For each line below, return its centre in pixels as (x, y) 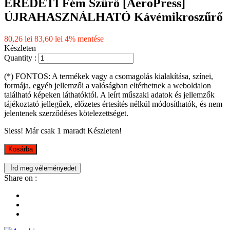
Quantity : (20, 57)
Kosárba (21, 149)
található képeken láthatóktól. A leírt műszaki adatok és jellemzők (109, 94)
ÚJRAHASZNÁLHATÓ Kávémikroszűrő (113, 17)
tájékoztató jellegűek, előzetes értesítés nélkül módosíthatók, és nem (113, 104)
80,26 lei (18, 39)
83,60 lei (49, 39)
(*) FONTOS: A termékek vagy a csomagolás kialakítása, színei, (109, 76)
